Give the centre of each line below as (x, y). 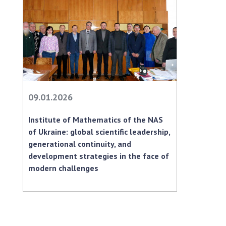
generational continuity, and (80, 144)
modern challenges (63, 168)
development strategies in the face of (99, 156)
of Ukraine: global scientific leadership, (99, 131)
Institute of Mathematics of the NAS (96, 119)
